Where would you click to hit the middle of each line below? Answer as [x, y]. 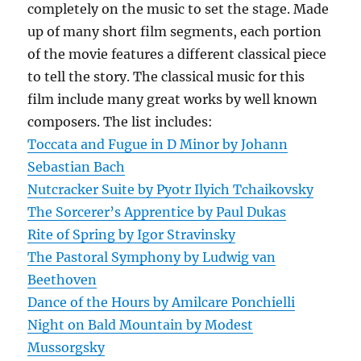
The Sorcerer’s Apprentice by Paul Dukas [157, 212]
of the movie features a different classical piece [177, 54]
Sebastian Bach [77, 167]
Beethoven [62, 280]
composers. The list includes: [120, 122]
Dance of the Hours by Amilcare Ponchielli [162, 302]
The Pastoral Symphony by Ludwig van [152, 257]
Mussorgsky [66, 347]
